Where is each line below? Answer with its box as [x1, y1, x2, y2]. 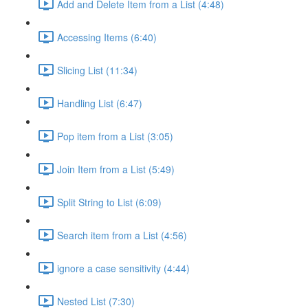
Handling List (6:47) [57, 96, 142, 110]
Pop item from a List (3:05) [57, 129, 173, 143]
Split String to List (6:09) [57, 195, 162, 209]
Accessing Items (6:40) [57, 30, 157, 44]
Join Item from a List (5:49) [57, 162, 175, 176]
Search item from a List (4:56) [57, 228, 187, 242]
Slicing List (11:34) [57, 63, 137, 77]
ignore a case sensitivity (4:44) [57, 261, 190, 275]
